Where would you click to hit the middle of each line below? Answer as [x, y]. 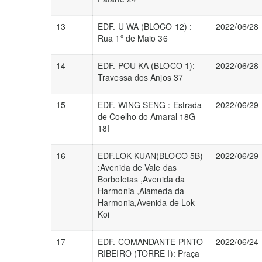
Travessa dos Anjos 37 [141, 77]
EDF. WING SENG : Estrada [150, 105]
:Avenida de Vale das [137, 167]
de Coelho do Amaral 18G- [148, 116]
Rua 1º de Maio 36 [133, 38]
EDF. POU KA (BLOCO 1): [146, 65]
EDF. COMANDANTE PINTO [151, 242]
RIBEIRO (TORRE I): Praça [149, 253]
